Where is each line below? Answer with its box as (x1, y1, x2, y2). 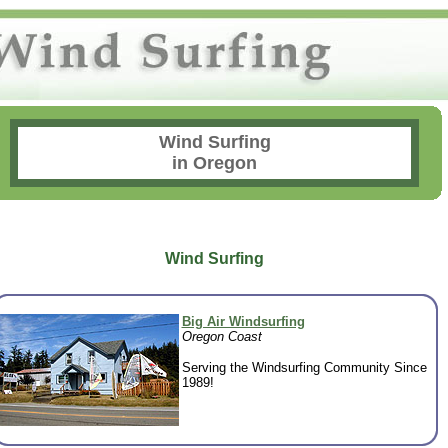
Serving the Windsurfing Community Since (181, 360, 427, 375)
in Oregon (172, 153, 257, 173)
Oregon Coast (181, 329, 262, 344)
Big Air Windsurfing (181, 314, 305, 329)
